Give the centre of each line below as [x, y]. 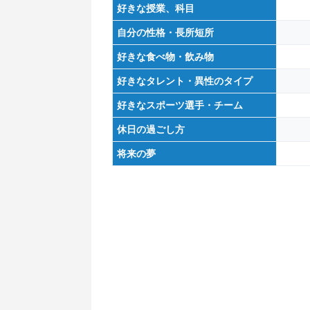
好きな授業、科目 [156, 8]
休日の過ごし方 [151, 129]
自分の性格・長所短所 [165, 32]
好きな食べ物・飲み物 [165, 56]
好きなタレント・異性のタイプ [185, 81]
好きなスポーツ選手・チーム [180, 105]
